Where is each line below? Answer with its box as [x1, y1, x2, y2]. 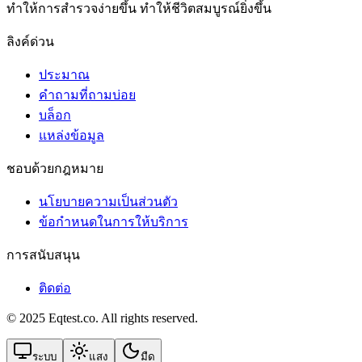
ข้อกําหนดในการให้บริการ [39, 214, 188, 229]
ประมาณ [39, 67, 90, 82]
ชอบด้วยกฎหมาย [6, 161, 103, 175]
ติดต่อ [39, 280, 71, 295]
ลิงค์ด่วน [6, 34, 54, 48]
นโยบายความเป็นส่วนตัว [39, 194, 178, 208]
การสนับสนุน [6, 247, 80, 262]
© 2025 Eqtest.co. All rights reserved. [6, 310, 198, 325]
